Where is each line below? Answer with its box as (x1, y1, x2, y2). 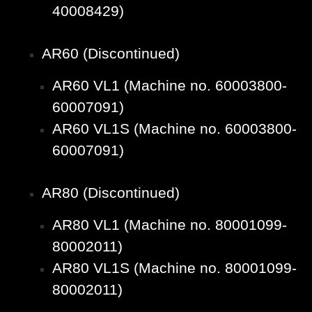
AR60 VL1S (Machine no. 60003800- (52, 120, 297, 137)
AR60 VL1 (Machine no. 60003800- (52, 77, 287, 94)
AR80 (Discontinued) (42, 185, 180, 201)
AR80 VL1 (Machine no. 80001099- (52, 217, 287, 233)
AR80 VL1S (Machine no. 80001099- (52, 260, 297, 276)
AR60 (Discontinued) (42, 45, 180, 62)
